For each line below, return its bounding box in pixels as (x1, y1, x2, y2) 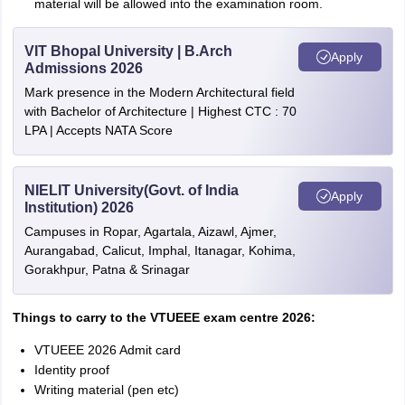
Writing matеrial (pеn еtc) (33, 382, 179, 397)
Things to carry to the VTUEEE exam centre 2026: (12, 310, 316, 325)
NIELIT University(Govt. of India (24, 183, 239, 198)
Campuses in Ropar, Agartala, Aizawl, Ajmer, (24, 224, 277, 239)
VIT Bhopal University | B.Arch (24, 43, 232, 59)
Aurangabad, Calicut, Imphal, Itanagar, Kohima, (24, 243, 296, 258)
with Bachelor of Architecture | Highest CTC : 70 (24, 104, 297, 118)
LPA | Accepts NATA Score (24, 123, 173, 137)
